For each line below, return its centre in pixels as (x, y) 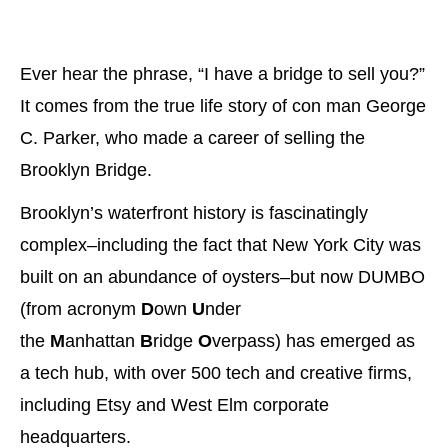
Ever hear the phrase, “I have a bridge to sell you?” (222, 74)
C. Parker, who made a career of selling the (192, 138)
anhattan (102, 341)
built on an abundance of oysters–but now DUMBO (222, 277)
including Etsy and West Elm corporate (174, 405)
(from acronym (80, 309)
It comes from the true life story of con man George (223, 106)
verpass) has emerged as (313, 341)
